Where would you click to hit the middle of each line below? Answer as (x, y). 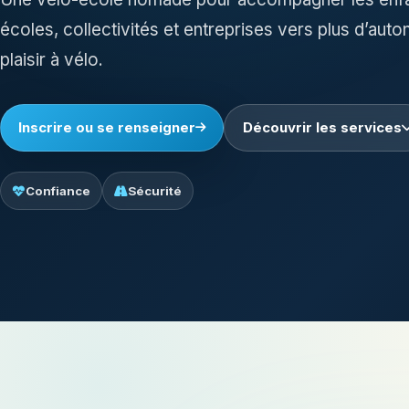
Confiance (58, 190)
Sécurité (155, 190)
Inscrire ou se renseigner (107, 128)
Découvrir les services (322, 128)
